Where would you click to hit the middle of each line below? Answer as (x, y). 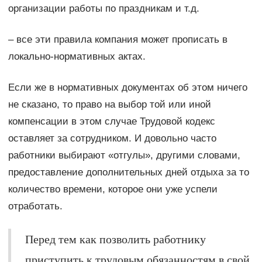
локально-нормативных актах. (77, 56)
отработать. (35, 206)
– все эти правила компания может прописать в (118, 39)
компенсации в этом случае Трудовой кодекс (111, 121)
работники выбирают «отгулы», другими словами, (124, 155)
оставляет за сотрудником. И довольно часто (112, 138)
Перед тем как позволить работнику (115, 239)
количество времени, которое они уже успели (113, 189)
